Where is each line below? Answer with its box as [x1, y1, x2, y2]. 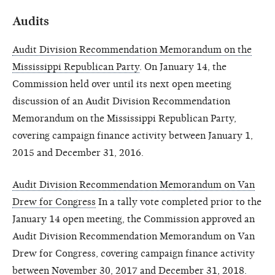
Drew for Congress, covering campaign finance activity [12, 247, 255, 259]
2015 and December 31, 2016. [12, 147, 144, 158]
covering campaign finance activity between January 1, [12, 130, 253, 141]
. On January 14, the [139, 61, 227, 72]
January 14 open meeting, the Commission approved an [12, 213, 255, 225]
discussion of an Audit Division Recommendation [12, 95, 230, 107]
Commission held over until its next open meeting [12, 78, 231, 90]
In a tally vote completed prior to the [96, 196, 261, 207]
